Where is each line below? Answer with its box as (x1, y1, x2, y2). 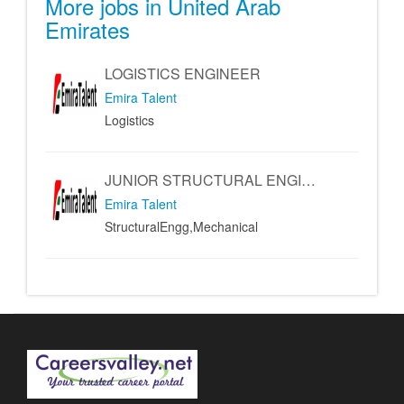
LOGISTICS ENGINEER (105, 63, 261, 84)
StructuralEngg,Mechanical (105, 217, 258, 235)
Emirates (45, 14, 130, 45)
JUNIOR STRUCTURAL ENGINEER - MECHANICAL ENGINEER (301, 170, 316, 190)
